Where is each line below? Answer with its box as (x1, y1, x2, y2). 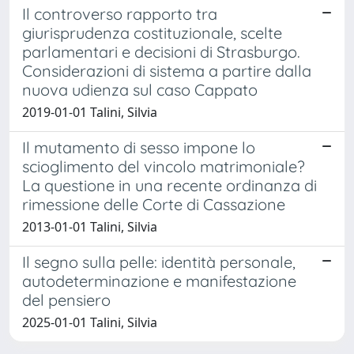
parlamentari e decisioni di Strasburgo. (22, 41, 300, 62)
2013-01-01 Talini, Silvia (22, 217, 157, 235)
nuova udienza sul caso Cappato (22, 79, 258, 100)
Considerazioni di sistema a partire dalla (22, 60, 311, 81)
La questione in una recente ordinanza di (22, 175, 317, 195)
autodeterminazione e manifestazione (22, 270, 296, 291)
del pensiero (22, 289, 111, 310)
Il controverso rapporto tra (22, 3, 217, 24)
